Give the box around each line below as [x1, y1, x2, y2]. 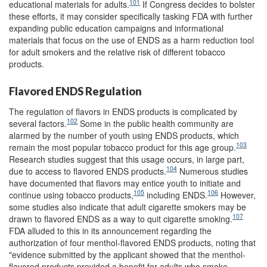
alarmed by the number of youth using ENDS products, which [9, 129, 239, 141]
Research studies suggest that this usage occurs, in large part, [9, 153, 244, 165]
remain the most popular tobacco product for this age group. [9, 141, 236, 153]
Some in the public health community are [77, 117, 234, 129]
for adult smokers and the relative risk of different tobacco [9, 46, 225, 58]
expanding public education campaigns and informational [9, 22, 223, 34]
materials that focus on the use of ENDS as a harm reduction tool [9, 34, 254, 46]
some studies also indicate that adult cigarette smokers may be [9, 200, 246, 213]
